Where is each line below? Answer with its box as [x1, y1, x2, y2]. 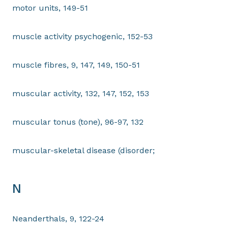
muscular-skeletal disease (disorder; [12, 146, 155, 155]
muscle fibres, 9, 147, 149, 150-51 [12, 60, 140, 70]
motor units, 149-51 [12, 3, 88, 13]
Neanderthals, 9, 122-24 [12, 214, 104, 223]
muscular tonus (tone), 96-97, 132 [12, 117, 144, 127]
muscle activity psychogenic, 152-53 [12, 32, 153, 41]
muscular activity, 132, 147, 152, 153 [12, 89, 149, 98]
